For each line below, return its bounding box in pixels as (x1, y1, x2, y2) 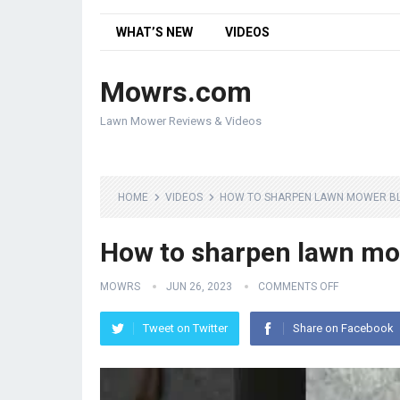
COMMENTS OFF (258, 280, 338, 293)
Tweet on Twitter (143, 321, 228, 335)
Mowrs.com (100, 75, 252, 109)
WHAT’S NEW (116, 25, 193, 39)
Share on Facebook (293, 321, 394, 335)
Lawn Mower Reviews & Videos (100, 114, 262, 128)
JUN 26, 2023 (166, 280, 232, 293)
